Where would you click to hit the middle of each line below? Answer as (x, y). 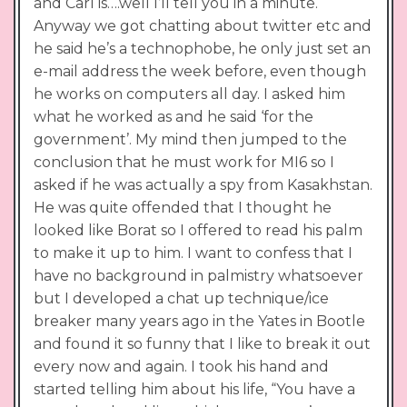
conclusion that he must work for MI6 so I (184, 162)
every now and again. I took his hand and (181, 366)
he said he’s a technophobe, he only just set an (202, 48)
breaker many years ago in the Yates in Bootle (199, 321)
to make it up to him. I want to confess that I (193, 253)
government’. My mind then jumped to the (190, 139)
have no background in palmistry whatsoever (199, 275)
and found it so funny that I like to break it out (202, 343)
